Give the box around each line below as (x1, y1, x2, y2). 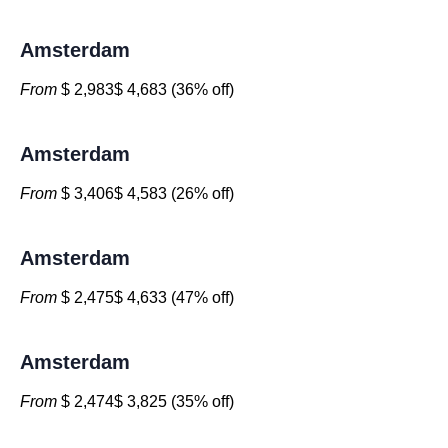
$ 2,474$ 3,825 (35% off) (57, 393, 234, 410)
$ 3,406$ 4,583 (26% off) (57, 185, 234, 202)
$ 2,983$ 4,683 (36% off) (57, 81, 234, 98)
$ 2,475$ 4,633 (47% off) (57, 289, 234, 306)
